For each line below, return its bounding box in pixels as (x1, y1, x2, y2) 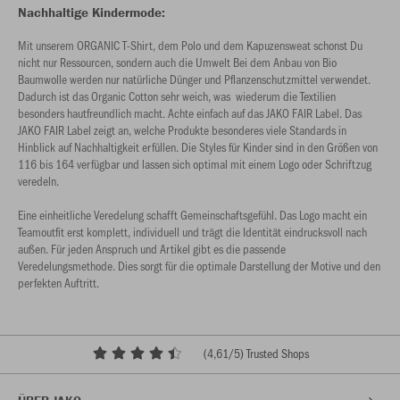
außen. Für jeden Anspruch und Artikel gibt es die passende (18, 239, 286, 257)
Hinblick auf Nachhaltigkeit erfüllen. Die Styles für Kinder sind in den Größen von (18, 137, 378, 155)
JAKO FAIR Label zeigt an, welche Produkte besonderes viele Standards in (18, 121, 346, 138)
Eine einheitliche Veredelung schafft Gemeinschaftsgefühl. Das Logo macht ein (18, 205, 367, 223)
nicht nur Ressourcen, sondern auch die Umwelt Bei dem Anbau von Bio (18, 53, 337, 71)
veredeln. (18, 171, 59, 189)
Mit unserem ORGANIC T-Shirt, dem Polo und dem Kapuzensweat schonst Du (18, 36, 362, 54)
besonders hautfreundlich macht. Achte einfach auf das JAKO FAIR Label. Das (18, 104, 362, 121)
